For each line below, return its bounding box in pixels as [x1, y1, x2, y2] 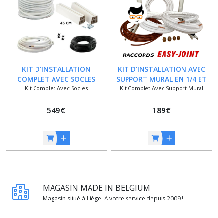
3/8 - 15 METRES [134, 85, 189, 94]
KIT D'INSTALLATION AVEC [118, 64, 206, 74]
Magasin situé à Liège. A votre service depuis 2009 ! [43, 194, 183, 203]
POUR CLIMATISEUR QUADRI [10, 85, 103, 94]
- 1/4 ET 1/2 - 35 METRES [15, 95, 97, 105]
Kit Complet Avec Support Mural [120, 84, 204, 92]
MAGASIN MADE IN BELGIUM [43, 182, 150, 194]
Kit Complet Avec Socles [25, 84, 88, 92]
